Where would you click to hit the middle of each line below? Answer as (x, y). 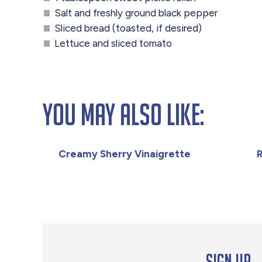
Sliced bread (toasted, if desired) (128, 28)
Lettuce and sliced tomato (113, 44)
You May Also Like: (123, 114)
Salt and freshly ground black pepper (136, 13)
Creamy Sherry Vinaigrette (125, 154)
